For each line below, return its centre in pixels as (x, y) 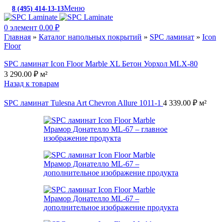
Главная (17, 37)
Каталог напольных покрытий (90, 37)
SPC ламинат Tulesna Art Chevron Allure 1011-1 (83, 103)
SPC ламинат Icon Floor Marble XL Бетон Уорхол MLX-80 (101, 64)
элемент (24, 28)
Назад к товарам (31, 83)
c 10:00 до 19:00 (193, 9)
